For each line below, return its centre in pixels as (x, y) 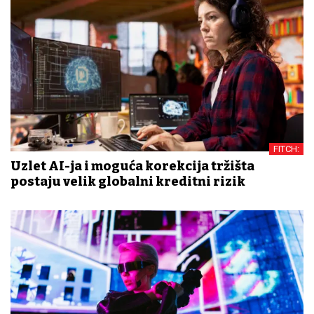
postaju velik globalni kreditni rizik (128, 181)
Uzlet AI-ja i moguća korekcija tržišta (132, 166)
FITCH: (286, 149)
